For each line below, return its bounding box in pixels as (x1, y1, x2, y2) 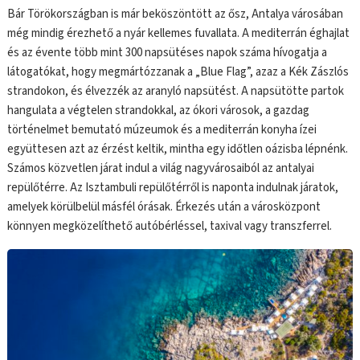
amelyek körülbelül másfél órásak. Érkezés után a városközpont (7, 198, 321, 215)
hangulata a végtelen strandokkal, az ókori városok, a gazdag (7, 101, 310, 119)
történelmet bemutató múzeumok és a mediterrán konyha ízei (7, 121, 317, 138)
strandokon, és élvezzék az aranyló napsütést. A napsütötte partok (7, 82, 345, 100)
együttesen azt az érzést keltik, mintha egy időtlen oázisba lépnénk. (7, 140, 349, 157)
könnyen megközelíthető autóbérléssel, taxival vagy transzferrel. (7, 217, 333, 235)
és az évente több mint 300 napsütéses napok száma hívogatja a (7, 43, 328, 61)
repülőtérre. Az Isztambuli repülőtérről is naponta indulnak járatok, (7, 178, 339, 196)
